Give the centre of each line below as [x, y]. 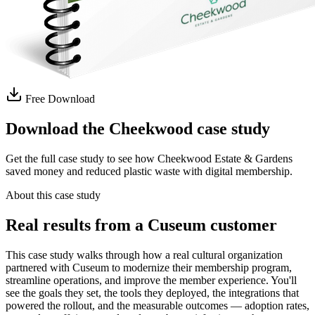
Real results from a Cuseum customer [141, 225]
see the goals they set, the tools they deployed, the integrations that [152, 292]
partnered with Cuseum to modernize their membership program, [149, 267]
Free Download [59, 99]
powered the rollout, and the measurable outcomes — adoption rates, [157, 305]
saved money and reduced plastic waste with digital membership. [149, 172]
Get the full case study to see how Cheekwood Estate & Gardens [149, 159]
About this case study [53, 195]
